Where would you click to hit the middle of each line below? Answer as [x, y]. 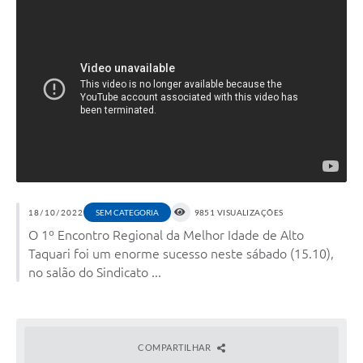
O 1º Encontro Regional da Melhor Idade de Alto [166, 235]
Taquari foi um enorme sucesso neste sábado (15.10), [181, 253]
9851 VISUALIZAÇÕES [239, 212]
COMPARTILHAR [175, 347]
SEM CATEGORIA [127, 212]
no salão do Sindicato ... [95, 272]
